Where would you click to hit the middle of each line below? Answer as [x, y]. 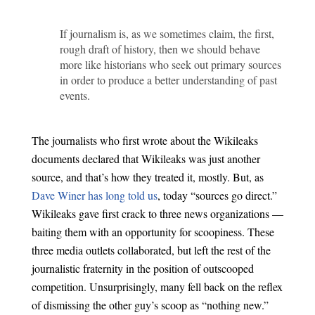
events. [75, 95]
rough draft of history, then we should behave [160, 49]
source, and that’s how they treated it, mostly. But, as [147, 177]
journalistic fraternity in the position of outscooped [142, 268]
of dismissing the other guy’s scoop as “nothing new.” [150, 305]
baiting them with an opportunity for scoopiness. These [153, 232]
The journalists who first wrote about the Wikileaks [144, 140]
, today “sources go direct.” [217, 195]
